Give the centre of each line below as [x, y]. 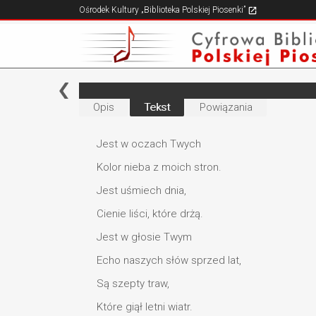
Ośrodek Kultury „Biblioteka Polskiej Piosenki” [163, 10]
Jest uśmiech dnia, [141, 190]
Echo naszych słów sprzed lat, [169, 260]
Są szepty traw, [133, 283]
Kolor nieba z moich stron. [159, 167]
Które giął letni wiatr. [145, 306]
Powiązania [226, 107]
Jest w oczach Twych [149, 144]
